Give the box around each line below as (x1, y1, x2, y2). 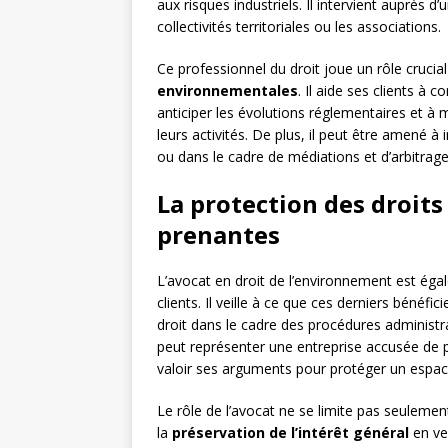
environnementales (157, 81, 298, 101)
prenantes (157, 218, 280, 252)
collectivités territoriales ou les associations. (157, 17, 441, 37)
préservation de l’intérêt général (172, 423, 409, 443)
